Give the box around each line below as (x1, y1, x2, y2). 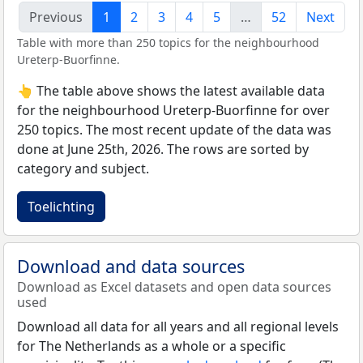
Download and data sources (17, 254, 245, 278)
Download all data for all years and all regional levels (17, 317, 339, 335)
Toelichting (28, 197, 95, 216)
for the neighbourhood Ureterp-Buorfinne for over (17, 100, 330, 119)
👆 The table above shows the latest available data (17, 81, 325, 100)
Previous (28, 7, 83, 26)
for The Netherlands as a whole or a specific (17, 336, 286, 355)
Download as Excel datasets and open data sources (17, 277, 331, 296)
